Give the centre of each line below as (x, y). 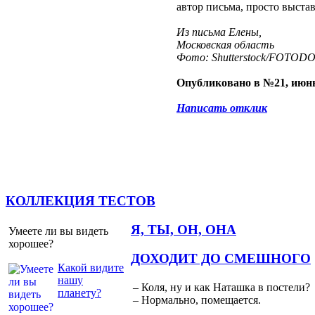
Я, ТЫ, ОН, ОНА (184, 229)
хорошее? (31, 243)
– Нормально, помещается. (197, 300)
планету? (79, 292)
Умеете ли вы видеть (58, 231)
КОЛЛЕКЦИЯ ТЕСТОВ (81, 201)
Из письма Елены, (219, 32)
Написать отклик (222, 108)
